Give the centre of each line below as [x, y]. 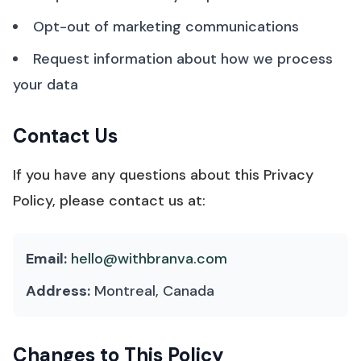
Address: [58, 291]
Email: [46, 259]
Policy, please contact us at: [109, 201]
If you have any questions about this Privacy [163, 175]
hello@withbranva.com [149, 259]
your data [46, 85]
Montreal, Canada [152, 291]
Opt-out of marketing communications [166, 27]
